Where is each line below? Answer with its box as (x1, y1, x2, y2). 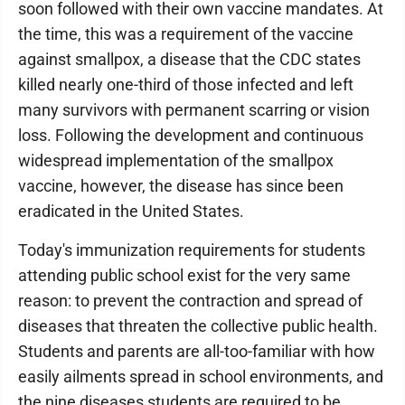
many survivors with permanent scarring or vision (18, 100, 370, 119)
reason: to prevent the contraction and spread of (18, 291, 363, 310)
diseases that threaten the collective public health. (18, 316, 378, 335)
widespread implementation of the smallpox (18, 151, 334, 170)
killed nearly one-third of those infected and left (18, 75, 353, 94)
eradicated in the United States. (18, 202, 244, 221)
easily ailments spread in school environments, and (18, 367, 383, 386)
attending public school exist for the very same (18, 266, 351, 285)
